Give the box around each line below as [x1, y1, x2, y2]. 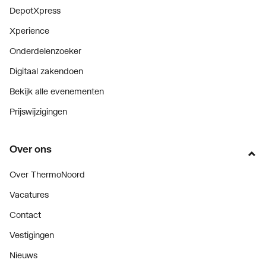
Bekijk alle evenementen [9, 85, 104, 96]
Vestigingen [9, 229, 54, 240]
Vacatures [9, 189, 49, 199]
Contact [9, 209, 41, 220]
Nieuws [9, 249, 37, 260]
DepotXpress [9, 5, 61, 15]
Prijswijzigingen [9, 106, 67, 116]
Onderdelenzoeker [9, 45, 81, 56]
